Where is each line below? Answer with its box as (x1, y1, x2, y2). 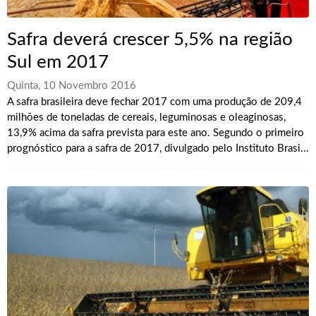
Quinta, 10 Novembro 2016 (7, 80, 136, 92)
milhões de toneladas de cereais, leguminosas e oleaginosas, (7, 112, 286, 123)
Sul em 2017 (7, 52, 109, 71)
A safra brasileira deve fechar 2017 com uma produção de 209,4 (7, 97, 302, 108)
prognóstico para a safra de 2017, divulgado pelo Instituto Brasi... (7, 143, 309, 154)
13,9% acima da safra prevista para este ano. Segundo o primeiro (7, 128, 304, 139)
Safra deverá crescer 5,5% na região (7, 30, 293, 49)
